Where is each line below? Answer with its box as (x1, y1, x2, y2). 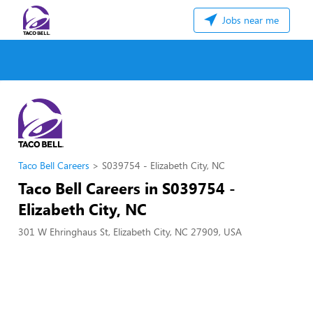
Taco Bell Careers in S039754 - (18, 177, 235, 198)
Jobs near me (219, 13, 279, 27)
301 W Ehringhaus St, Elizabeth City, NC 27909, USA (18, 225, 242, 238)
